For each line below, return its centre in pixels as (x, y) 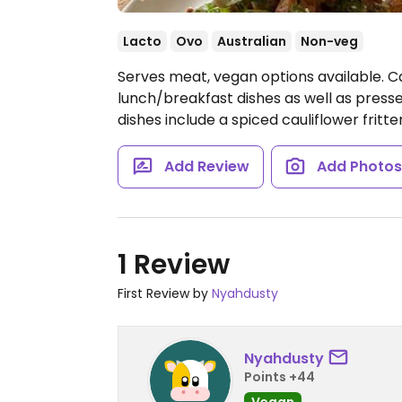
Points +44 (280, 376)
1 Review (174, 265)
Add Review (206, 166)
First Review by (165, 293)
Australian (252, 41)
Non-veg (329, 41)
